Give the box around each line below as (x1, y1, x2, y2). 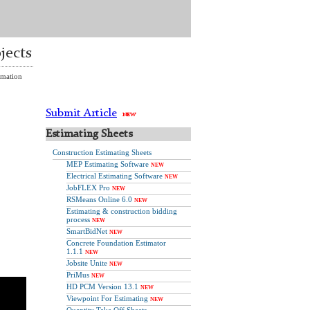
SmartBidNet (66, 227, 107, 235)
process (66, 215, 90, 224)
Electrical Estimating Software (66, 172, 163, 180)
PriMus (66, 271, 89, 279)
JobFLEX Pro (66, 183, 110, 192)
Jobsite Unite (66, 259, 107, 267)
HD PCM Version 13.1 (66, 282, 138, 291)
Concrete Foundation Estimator (66, 239, 166, 247)
